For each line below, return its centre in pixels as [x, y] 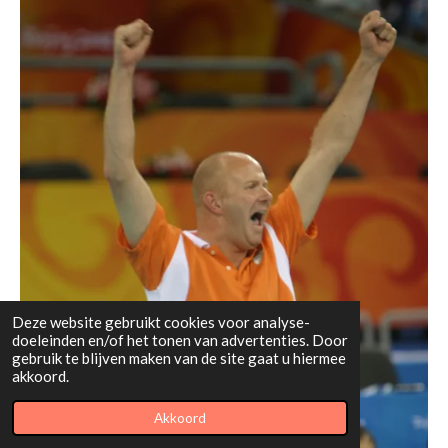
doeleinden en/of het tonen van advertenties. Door [180, 340]
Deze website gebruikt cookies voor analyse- [161, 322]
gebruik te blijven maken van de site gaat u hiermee [179, 358]
